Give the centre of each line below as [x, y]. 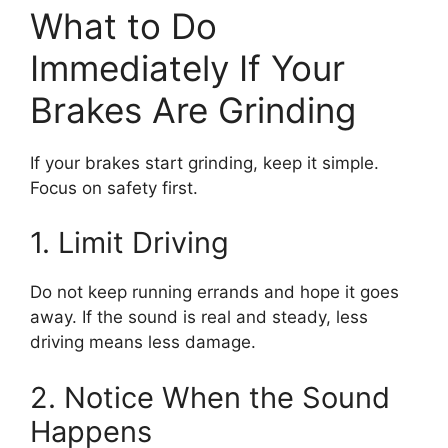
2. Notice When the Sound [210, 397]
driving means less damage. [143, 342]
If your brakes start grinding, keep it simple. [204, 162]
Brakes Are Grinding [193, 109]
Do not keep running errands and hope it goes [214, 292]
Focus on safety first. [114, 187]
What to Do [123, 25]
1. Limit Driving [129, 242]
